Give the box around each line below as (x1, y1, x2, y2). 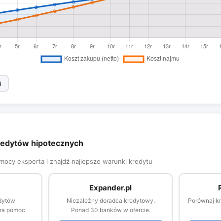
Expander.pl (89, 183, 132, 192)
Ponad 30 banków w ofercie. (71, 206, 150, 214)
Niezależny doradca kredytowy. (66, 196, 155, 204)
